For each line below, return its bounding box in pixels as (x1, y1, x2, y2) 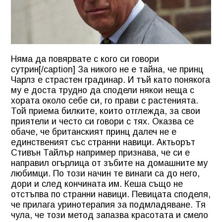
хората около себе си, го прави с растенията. (11, 96, 198, 106)
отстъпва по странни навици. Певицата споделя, (11, 189, 211, 200)
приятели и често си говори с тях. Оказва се (11, 116, 194, 127)
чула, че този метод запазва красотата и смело (11, 210, 208, 221)
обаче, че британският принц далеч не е (11, 127, 176, 137)
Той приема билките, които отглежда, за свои (11, 106, 200, 116)
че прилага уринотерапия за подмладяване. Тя (11, 200, 206, 210)
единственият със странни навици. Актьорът (11, 137, 195, 148)
